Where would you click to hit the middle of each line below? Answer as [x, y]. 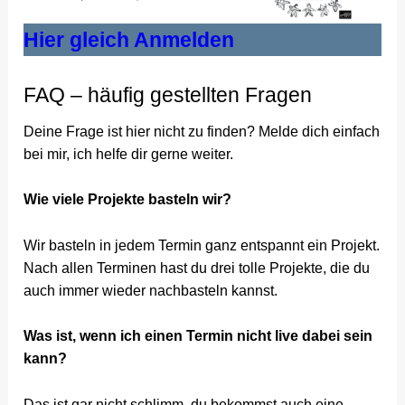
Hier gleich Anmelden [129, 39]
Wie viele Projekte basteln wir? [128, 200]
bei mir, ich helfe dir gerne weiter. [129, 154]
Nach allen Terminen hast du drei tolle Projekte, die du [197, 268]
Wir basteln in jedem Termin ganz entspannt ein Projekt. [202, 245]
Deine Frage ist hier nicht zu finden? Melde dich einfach [202, 131]
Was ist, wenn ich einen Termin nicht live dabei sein [198, 336]
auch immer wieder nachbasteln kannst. [151, 290]
